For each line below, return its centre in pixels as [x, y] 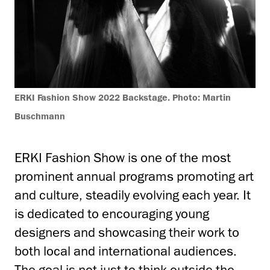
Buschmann [40, 116]
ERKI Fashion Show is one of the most [123, 157]
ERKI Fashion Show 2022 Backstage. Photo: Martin [123, 97]
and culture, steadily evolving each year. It [133, 195]
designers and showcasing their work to [127, 232]
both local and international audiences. [126, 251]
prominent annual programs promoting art [134, 176]
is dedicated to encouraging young [112, 213]
